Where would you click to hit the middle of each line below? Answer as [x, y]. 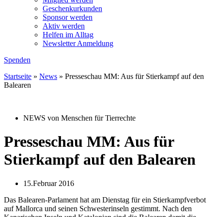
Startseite [18, 76]
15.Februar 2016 [49, 183]
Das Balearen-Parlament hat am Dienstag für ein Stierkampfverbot [105, 200]
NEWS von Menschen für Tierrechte [79, 118]
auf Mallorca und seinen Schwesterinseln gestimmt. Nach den [98, 208]
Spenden [17, 60]
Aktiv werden [64, 26]
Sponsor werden [68, 17]
